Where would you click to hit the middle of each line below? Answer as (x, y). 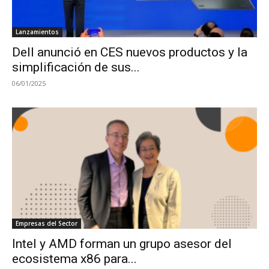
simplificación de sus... (76, 68)
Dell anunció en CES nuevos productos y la (130, 53)
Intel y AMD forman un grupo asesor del (122, 243)
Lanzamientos (37, 32)
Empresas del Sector (47, 223)
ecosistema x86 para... (74, 258)
